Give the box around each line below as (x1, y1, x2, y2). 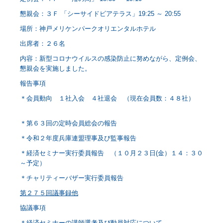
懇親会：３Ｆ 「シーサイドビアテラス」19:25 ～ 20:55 (20, 10, 181, 18)
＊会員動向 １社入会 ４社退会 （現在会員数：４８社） (20, 95, 195, 103)
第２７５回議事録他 (20, 189, 78, 197)
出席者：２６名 (20, 40, 65, 48)
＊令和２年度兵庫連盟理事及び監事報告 (20, 134, 164, 142)
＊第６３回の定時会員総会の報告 (20, 119, 145, 127)
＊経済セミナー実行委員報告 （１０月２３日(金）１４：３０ (20, 149, 203, 157)
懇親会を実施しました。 (20, 65, 91, 73)
